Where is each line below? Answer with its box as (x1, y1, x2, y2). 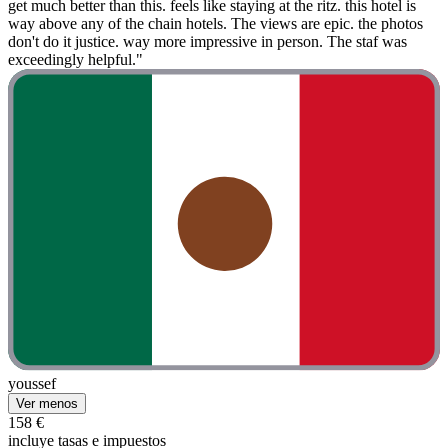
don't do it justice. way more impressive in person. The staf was (8, 33, 407, 51)
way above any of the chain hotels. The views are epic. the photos (8, 15, 423, 33)
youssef (8, 375, 56, 393)
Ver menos (16, 396, 78, 412)
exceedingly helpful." (8, 51, 143, 69)
